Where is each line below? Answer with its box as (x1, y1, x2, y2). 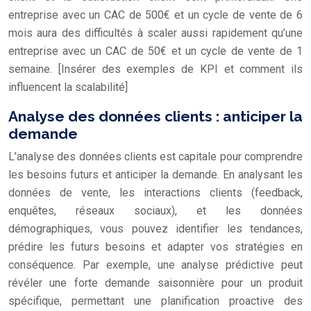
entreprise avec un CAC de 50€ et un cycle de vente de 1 (8, 44, 303, 58)
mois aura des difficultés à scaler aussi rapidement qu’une (8, 26, 303, 40)
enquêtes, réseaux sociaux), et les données (8, 203, 303, 217)
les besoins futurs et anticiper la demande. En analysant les (8, 167, 303, 181)
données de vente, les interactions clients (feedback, (8, 185, 303, 199)
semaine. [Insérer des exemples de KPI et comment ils (8, 62, 303, 76)
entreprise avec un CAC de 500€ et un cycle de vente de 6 (8, 8, 303, 22)
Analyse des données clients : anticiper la (8, 107, 303, 125)
